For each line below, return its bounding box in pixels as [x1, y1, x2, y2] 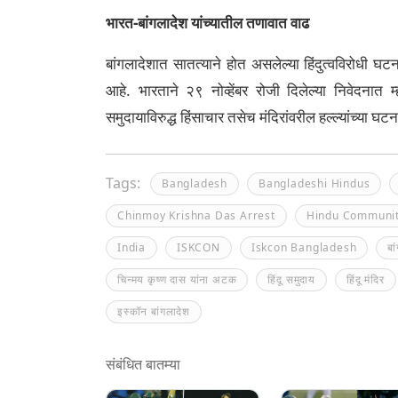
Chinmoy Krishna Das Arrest [117, 208, 275, 223]
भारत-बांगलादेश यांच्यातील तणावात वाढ [106, 12, 309, 33]
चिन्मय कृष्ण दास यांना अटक [117, 272, 237, 287]
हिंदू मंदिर [346, 272, 385, 287]
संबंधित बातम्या [106, 354, 180, 374]
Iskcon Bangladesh [251, 240, 357, 255]
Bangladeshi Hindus [259, 176, 370, 191]
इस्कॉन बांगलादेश [117, 304, 190, 319]
